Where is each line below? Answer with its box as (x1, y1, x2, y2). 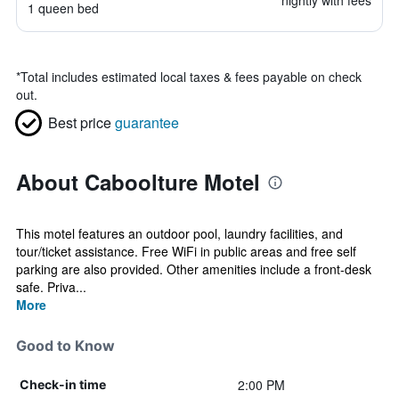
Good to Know (16, 337, 115, 354)
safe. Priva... (16, 278, 86, 296)
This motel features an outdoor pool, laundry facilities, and (16, 224, 343, 242)
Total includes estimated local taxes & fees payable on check (20, 68, 362, 85)
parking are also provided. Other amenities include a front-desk (16, 260, 371, 278)
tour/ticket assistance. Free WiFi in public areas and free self (16, 242, 356, 260)
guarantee (115, 112, 179, 133)
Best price (48, 112, 111, 133)
